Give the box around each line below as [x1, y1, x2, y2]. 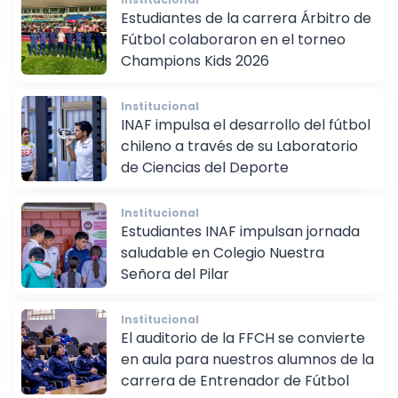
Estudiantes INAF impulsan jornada [121, 234, 360, 255]
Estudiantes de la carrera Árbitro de [121, 20, 371, 42]
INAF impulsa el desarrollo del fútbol [121, 127, 370, 148]
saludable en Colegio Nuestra [121, 255, 324, 276]
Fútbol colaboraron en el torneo [121, 42, 346, 63]
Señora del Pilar [121, 276, 229, 298]
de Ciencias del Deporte [121, 170, 289, 191]
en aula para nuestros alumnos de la [121, 362, 374, 383]
